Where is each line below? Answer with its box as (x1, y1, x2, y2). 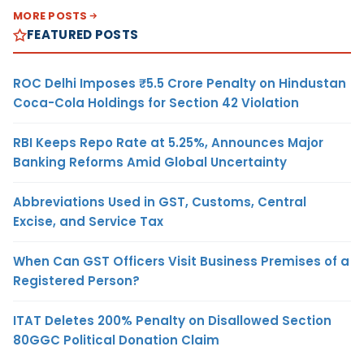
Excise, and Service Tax (13, 213, 163, 231)
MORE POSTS (13, 8, 88, 24)
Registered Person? (13, 272, 140, 290)
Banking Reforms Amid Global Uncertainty (13, 154, 287, 171)
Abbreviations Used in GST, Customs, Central (13, 193, 306, 211)
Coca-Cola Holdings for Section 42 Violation (13, 94, 299, 112)
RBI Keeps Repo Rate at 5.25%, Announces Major (13, 134, 323, 152)
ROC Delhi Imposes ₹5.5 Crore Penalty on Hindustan (13, 75, 346, 93)
